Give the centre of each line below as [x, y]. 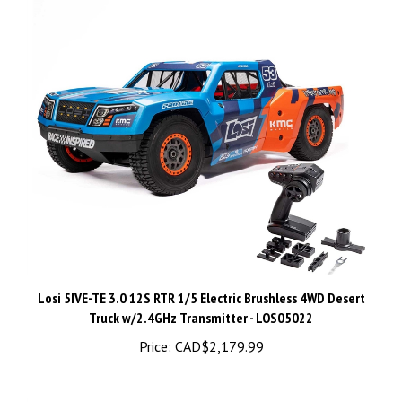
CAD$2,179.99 [217, 328]
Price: [155, 328]
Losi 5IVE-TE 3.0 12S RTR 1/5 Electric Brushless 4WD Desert [201, 280]
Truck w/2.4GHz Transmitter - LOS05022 [201, 299]
